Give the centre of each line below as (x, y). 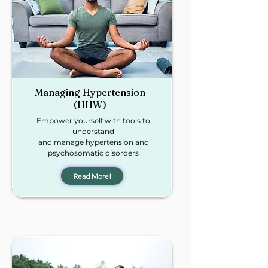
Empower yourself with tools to (93, 121)
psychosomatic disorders (93, 153)
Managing (58, 92)
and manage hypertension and (93, 142)
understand (93, 131)
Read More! (92, 176)
